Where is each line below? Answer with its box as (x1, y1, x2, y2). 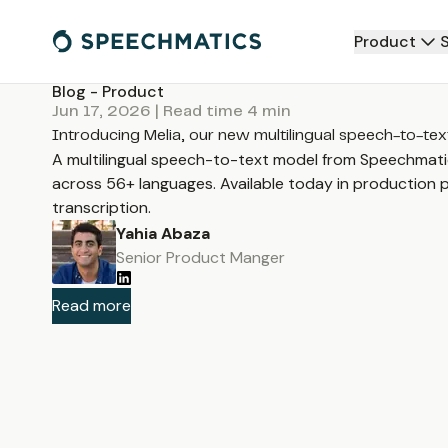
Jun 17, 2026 (52, 105, 151, 119)
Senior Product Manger (116, 247, 285, 268)
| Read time (155, 105, 247, 119)
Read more (52, 295, 131, 316)
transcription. (52, 197, 151, 218)
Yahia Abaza (116, 223, 210, 244)
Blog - (52, 81, 102, 102)
